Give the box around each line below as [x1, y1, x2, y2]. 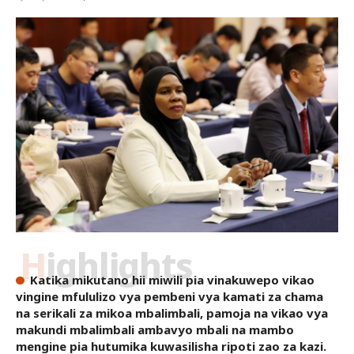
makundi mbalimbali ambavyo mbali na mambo [16, 322, 294, 338]
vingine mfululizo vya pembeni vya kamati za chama [16, 288, 323, 305]
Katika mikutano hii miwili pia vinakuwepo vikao [29, 272, 314, 288]
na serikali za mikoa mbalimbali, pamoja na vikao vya [16, 305, 328, 322]
